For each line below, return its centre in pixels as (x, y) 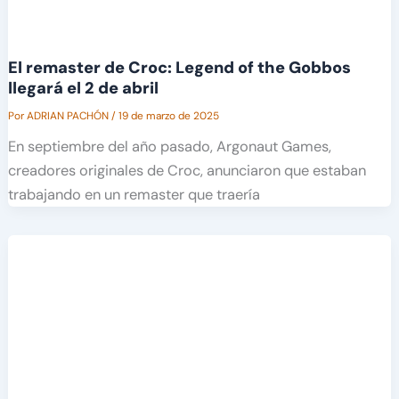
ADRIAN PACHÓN (69, 115)
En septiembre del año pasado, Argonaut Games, (169, 146)
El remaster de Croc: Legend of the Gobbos (179, 67)
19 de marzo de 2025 (168, 115)
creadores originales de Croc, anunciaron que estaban (187, 170)
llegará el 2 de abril (83, 88)
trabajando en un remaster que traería (134, 194)
